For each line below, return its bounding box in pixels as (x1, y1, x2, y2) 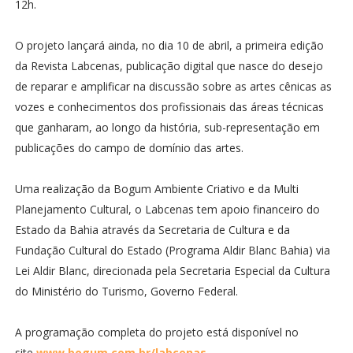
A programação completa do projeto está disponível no (14, 325, 299, 340)
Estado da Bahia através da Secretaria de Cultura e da (14, 222, 290, 237)
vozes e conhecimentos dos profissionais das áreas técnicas (14, 99, 324, 114)
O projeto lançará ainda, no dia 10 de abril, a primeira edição (14, 38, 324, 53)
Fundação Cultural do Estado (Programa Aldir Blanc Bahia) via (14, 243, 330, 258)
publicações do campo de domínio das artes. (14, 140, 243, 155)
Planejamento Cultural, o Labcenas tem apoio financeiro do (14, 202, 320, 217)
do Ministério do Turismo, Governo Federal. (14, 284, 238, 299)
